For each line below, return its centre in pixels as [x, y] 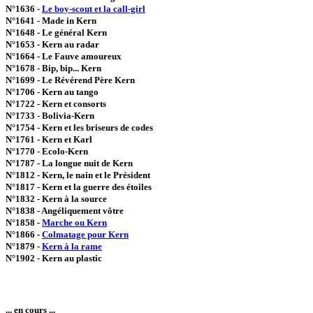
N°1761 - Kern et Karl [49, 139]
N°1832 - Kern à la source [56, 199]
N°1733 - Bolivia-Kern [50, 116]
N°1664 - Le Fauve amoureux [64, 56]
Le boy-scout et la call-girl [94, 9]
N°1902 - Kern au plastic [54, 258]
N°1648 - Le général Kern [56, 32]
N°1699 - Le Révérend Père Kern [70, 80]
